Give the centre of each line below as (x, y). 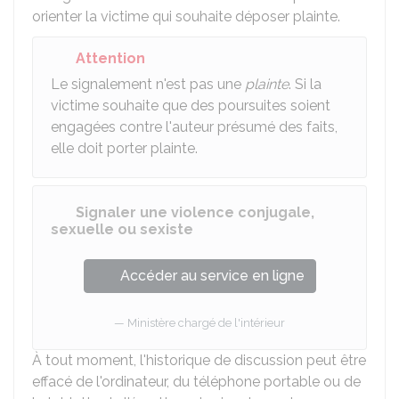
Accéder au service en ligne (212, 276)
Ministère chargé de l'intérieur (206, 323)
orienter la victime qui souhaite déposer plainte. (186, 16)
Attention (110, 58)
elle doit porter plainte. (124, 148)
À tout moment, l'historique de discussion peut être (199, 360)
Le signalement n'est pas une (148, 84)
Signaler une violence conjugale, (195, 212)
